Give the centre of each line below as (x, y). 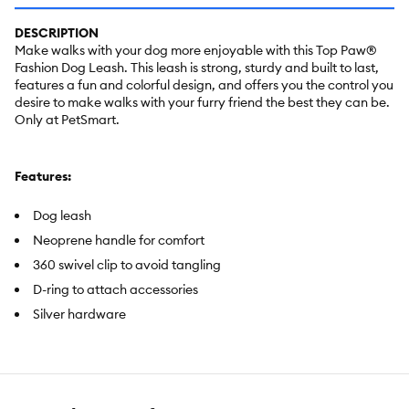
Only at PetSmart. (67, 120)
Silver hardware (79, 315)
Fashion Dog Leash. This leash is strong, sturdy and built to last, (197, 68)
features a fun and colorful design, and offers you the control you (204, 85)
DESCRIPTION (57, 33)
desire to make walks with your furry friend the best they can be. (202, 103)
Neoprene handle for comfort (119, 241)
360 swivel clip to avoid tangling (127, 265)
